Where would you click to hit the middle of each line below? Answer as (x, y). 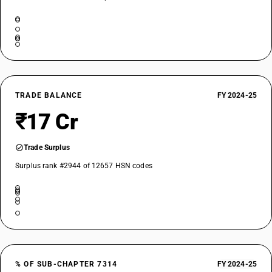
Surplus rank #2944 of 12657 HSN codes (84, 166)
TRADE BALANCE (49, 95)
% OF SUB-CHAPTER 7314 (66, 264)
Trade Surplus (47, 148)
